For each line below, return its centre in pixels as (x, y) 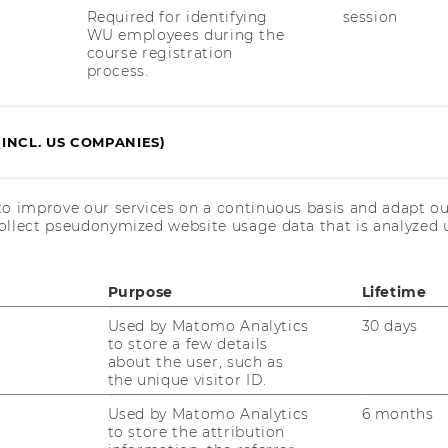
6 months (397, 414)
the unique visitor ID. (187, 380)
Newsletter (85, 256)
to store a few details (187, 344)
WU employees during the (185, 35)
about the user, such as (195, 362)
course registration (159, 53)
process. (117, 71)
